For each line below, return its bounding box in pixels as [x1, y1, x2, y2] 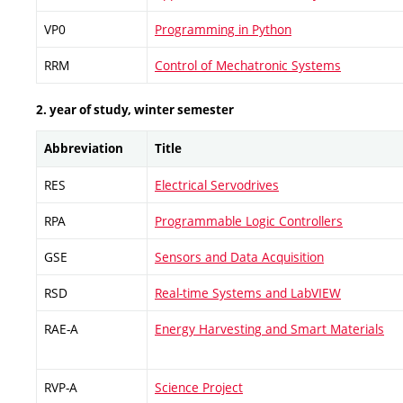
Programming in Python [155, 20, 291, 38]
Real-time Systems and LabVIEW [155, 284, 341, 301]
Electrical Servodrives [155, 176, 279, 193]
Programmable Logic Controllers [155, 212, 343, 229]
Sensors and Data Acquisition [155, 248, 324, 265]
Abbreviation [44, 140, 123, 157]
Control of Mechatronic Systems [155, 56, 341, 74]
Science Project [155, 379, 243, 396]
